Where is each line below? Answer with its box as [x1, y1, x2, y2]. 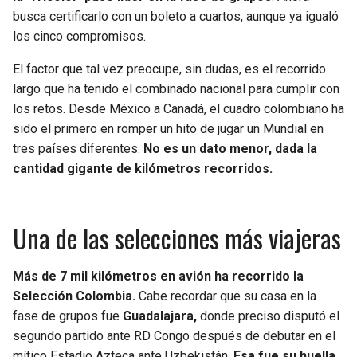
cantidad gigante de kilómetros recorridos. [13, 161, 273, 177]
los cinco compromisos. [13, 29, 146, 45]
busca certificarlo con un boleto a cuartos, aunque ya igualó [13, 9, 339, 25]
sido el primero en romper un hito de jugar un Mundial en [13, 121, 324, 137]
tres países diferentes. [13, 141, 143, 157]
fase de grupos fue [13, 308, 123, 324]
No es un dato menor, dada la [143, 141, 317, 157]
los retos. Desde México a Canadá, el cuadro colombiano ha [13, 101, 344, 117]
